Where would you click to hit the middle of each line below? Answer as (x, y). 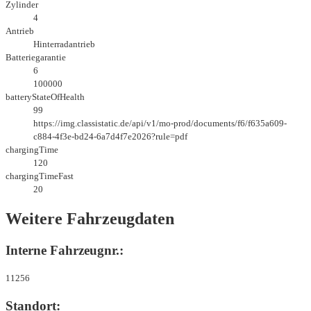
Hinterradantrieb (64, 44)
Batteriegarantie (36, 57)
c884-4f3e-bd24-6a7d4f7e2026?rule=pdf (110, 136)
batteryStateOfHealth (45, 96)
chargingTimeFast (40, 176)
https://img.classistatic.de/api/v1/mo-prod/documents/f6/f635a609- (160, 123)
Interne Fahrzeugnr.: (65, 250)
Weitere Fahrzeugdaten (90, 218)
